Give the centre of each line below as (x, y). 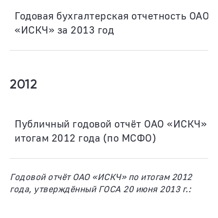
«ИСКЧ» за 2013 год (64, 30)
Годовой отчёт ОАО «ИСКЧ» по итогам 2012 (101, 177)
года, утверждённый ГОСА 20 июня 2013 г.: (100, 189)
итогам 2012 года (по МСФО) (85, 138)
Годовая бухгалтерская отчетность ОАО (112, 16)
